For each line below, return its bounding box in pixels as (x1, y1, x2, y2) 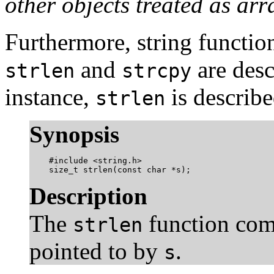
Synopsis (29, 120, 119, 147)
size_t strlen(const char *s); (29, 165, 191, 174)
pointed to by (29, 237, 164, 264)
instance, (5, 83, 95, 110)
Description (29, 182, 147, 209)
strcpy (122, 59, 191, 82)
